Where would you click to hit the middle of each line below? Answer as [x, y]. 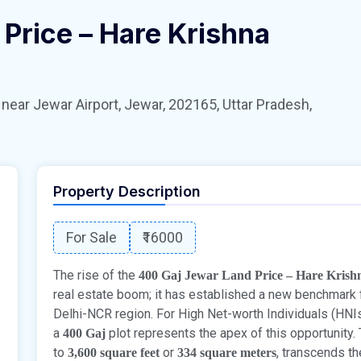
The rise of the [96, 275]
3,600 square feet [114, 352]
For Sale [91, 237]
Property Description [127, 191]
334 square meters [227, 352]
